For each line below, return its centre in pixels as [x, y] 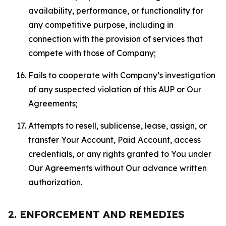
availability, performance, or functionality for [116, 11]
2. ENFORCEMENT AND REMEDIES [96, 214]
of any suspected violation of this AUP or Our [115, 89]
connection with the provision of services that [116, 39]
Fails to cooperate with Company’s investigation [122, 75]
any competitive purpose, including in [101, 25]
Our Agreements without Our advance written [118, 168]
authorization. [55, 182]
